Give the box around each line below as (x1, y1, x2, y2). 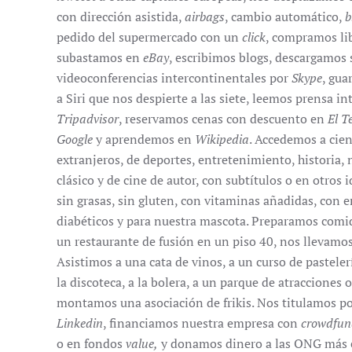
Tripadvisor (57, 110, 119, 127)
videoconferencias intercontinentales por (57, 69, 291, 86)
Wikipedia (195, 130, 249, 148)
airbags (185, 8, 225, 25)
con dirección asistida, (57, 8, 185, 25)
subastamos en (57, 49, 143, 66)
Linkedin (57, 314, 103, 332)
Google (57, 130, 93, 148)
